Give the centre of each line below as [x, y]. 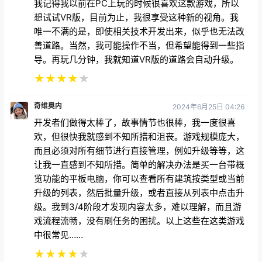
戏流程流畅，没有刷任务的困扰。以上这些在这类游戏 [139, 220]
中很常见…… [58, 235]
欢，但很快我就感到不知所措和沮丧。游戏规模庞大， [139, 136]
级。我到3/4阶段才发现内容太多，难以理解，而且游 [138, 206]
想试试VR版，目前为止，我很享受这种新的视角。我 [136, 17]
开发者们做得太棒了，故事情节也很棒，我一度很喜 [135, 122]
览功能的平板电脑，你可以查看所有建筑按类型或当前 [139, 178]
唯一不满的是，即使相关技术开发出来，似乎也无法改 [139, 31]
